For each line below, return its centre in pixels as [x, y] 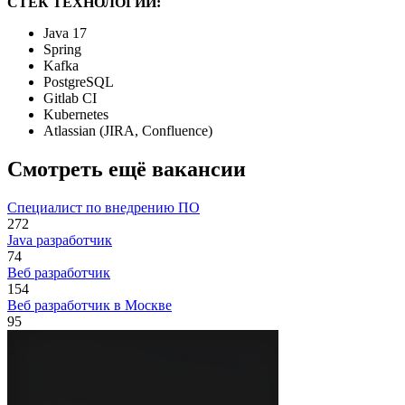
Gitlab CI [70, 99]
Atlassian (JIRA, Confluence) [128, 131]
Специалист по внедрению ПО [104, 207]
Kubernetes [76, 115]
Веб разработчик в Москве [89, 305]
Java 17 [65, 33]
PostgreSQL [79, 82]
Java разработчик [60, 240]
